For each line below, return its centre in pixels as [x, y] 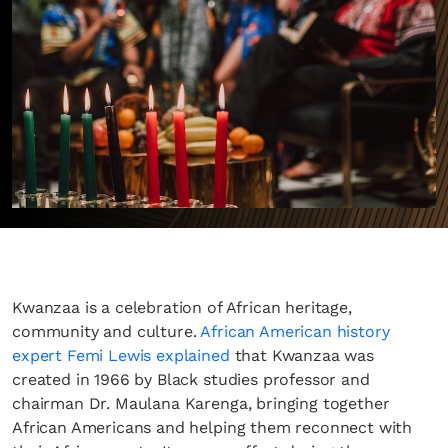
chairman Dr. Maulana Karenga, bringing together [201, 403]
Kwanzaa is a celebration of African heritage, [182, 307]
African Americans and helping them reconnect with [212, 427]
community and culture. [106, 331]
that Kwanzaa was [301, 355]
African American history [295, 331]
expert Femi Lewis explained [121, 355]
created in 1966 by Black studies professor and [191, 379]
